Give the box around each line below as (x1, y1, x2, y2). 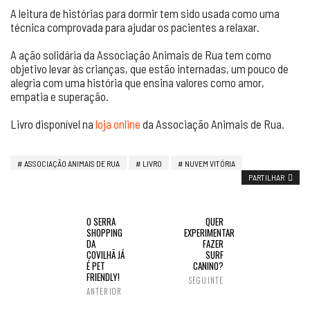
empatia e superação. (10, 89, 109, 103)
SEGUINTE (189, 275, 224, 286)
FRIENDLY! (86, 270, 120, 284)
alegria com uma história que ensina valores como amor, (10, 75, 264, 89)
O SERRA (86, 215, 116, 228)
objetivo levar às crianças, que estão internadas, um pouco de (10, 62, 289, 75)
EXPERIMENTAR (183, 226, 235, 239)
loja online (95, 117, 140, 131)
